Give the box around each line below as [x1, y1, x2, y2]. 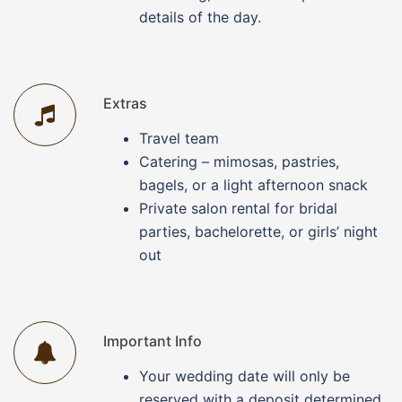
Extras [103, 94, 147, 113]
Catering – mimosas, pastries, [139, 153, 339, 171]
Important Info [103, 332, 202, 351]
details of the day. [139, 7, 261, 26]
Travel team [139, 129, 219, 148]
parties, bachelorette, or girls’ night [139, 223, 378, 241]
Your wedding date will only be [139, 367, 350, 386]
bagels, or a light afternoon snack [139, 176, 368, 195]
